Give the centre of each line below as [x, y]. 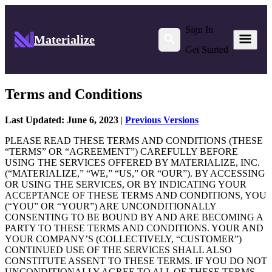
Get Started [207, 49]
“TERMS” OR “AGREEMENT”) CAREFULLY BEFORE [121, 152]
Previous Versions [162, 120]
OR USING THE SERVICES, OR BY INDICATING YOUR [126, 185]
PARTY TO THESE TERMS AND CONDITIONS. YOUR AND [134, 228]
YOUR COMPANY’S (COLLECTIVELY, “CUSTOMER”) [123, 239]
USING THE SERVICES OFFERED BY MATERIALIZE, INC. [132, 163]
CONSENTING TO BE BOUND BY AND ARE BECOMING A [134, 217]
